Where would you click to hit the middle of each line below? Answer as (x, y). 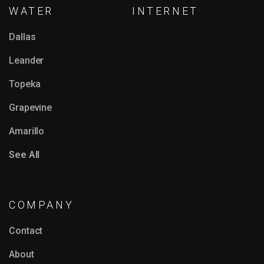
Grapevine (31, 107)
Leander (27, 60)
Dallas (22, 37)
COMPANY (42, 204)
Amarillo (27, 131)
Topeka (25, 84)
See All (24, 154)
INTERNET (165, 11)
